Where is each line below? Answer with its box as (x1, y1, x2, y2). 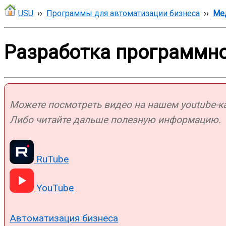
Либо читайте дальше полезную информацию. (10, 114, 221, 126)
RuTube (34, 153, 69, 165)
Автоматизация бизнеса (10, 212, 118, 224)
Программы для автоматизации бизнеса (46, 9, 200, 18)
